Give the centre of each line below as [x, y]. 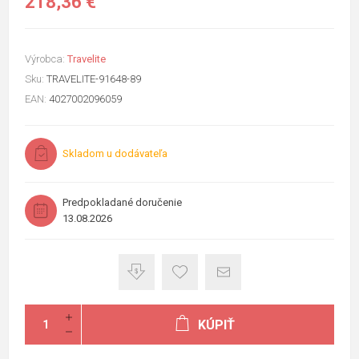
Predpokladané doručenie [122, 202]
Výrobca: [45, 58]
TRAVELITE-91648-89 [94, 79]
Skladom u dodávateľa [115, 153]
